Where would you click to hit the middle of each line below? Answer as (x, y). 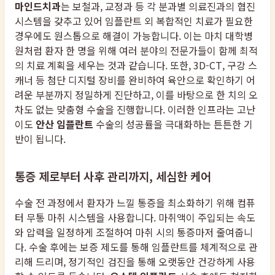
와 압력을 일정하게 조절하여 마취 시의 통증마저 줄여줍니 (134, 232)
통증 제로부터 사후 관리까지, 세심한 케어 (113, 176)
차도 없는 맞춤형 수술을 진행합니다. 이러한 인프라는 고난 (135, 109)
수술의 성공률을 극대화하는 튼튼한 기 (173, 124)
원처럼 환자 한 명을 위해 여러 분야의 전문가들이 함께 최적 (136, 50)
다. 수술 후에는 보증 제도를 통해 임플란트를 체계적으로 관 (136, 247)
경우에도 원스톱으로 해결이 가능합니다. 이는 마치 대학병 (134, 35)
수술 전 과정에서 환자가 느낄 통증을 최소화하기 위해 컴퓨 (135, 203)
